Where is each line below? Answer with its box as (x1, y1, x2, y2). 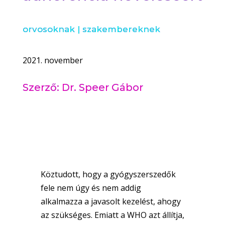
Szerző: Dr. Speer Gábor (22, 81, 143, 94)
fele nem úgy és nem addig (40, 182, 141, 194)
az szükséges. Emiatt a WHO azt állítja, (40, 209, 184, 221)
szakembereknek (82, 24, 160, 35)
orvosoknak (22, 24, 75, 35)
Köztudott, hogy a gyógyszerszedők (40, 169, 176, 180)
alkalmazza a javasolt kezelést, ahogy (40, 196, 181, 207)
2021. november (22, 55, 83, 66)
